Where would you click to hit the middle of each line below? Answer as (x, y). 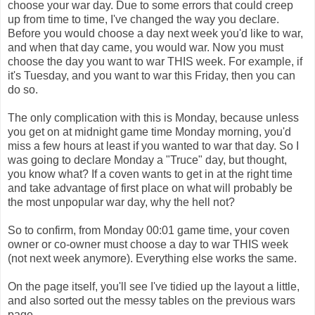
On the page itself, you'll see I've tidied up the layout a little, (154, 286)
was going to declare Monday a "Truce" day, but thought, (147, 160)
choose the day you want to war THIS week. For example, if (155, 61)
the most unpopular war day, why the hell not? (121, 202)
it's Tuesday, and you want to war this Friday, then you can (152, 75)
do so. (23, 89)
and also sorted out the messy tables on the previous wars (152, 300)
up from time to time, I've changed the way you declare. (143, 19)
